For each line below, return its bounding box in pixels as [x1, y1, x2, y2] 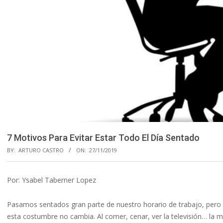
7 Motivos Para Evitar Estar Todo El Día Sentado [7, 132, 200, 143]
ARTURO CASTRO [18, 146, 64, 154]
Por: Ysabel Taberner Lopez [7, 175, 96, 185]
